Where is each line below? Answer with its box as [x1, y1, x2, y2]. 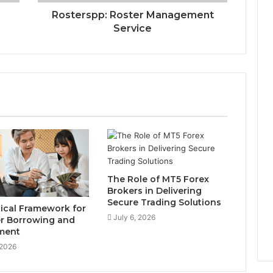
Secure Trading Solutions [107, 196, 221, 208]
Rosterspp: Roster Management [51, 9, 214, 21]
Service [113, 22, 152, 34]
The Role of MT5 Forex [107, 173, 209, 185]
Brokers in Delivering [107, 185, 202, 196]
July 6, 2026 [113, 212, 155, 222]
